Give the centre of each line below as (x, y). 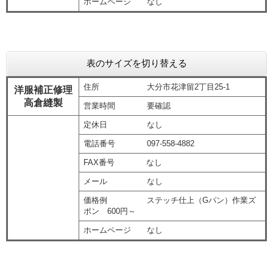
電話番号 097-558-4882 (139, 144)
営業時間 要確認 (127, 106)
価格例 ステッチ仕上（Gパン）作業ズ (169, 200)
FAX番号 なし (122, 163)
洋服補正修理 (43, 90)
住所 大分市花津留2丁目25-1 (156, 87)
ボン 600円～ (109, 211)
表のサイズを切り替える (136, 63)
